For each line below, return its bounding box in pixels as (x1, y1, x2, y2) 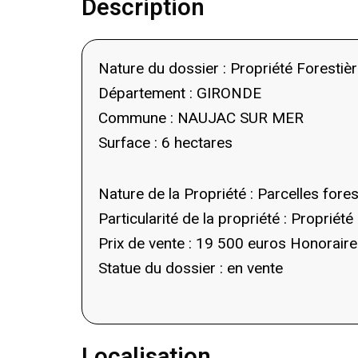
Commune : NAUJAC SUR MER (98, 109, 304, 127)
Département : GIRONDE (98, 84, 261, 102)
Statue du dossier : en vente (98, 259, 283, 278)
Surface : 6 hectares (98, 133, 233, 152)
